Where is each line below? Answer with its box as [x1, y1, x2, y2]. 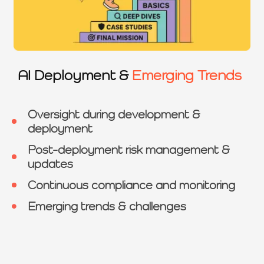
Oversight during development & [28, 107, 200, 122]
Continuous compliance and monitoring [28, 178, 235, 193]
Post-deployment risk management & [28, 143, 230, 157]
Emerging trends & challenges [28, 199, 186, 214]
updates [28, 157, 73, 171]
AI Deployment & [18, 67, 132, 84]
